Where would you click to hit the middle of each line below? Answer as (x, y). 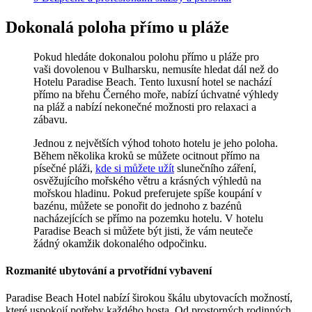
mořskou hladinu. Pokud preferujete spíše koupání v (148, 193)
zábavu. (50, 119)
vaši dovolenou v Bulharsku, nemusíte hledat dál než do (156, 69)
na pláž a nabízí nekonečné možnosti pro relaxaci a (145, 107)
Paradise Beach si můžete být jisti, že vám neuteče (143, 231)
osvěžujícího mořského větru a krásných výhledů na (147, 180)
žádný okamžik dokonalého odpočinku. (120, 243)
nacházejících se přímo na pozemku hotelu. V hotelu (148, 218)
